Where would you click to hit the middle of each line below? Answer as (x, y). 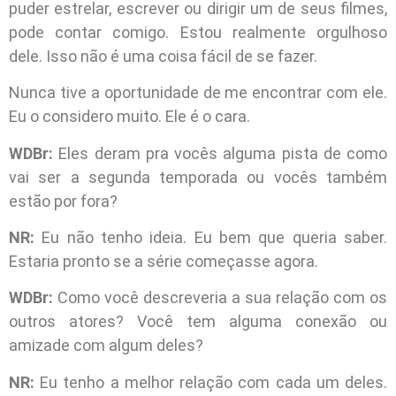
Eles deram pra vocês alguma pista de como (220, 153)
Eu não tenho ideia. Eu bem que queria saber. (215, 238)
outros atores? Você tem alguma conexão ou (198, 322)
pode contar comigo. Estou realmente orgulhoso (198, 32)
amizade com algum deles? (106, 346)
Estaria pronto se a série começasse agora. (164, 262)
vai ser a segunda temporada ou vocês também (198, 177)
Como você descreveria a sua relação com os (220, 298)
